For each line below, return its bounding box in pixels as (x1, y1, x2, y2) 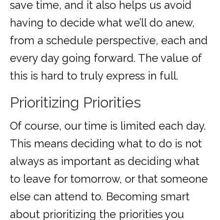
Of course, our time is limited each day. (10, 119, 206, 133)
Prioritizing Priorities (10, 94, 141, 111)
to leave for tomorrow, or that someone (10, 172, 208, 186)
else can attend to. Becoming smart (10, 190, 190, 203)
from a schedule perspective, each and (10, 34, 208, 47)
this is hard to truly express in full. (10, 69, 178, 82)
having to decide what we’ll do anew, (10, 16, 194, 29)
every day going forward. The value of (10, 52, 202, 65)
